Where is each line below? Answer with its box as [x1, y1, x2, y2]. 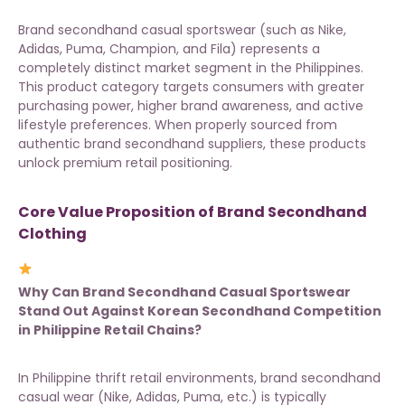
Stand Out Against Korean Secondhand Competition [18, 302, 381, 321]
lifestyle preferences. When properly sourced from [18, 116, 337, 135]
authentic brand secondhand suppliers [18, 135, 263, 154]
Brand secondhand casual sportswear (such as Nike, [18, 21, 346, 40]
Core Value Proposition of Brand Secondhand [18, 202, 367, 223]
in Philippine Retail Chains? [18, 321, 202, 340]
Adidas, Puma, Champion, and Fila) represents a [18, 40, 320, 59]
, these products [263, 135, 366, 154]
